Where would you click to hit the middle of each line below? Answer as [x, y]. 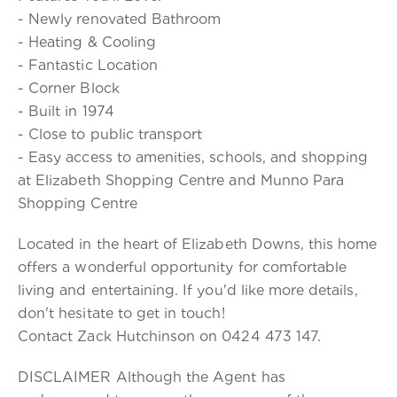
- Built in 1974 [66, 111]
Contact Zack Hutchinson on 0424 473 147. [169, 336]
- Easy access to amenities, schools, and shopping [193, 157]
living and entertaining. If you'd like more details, [188, 290]
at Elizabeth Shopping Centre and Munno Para [181, 180]
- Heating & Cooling [87, 42]
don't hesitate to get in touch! [121, 313]
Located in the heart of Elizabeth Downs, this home [198, 244]
